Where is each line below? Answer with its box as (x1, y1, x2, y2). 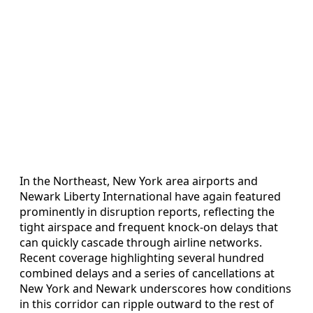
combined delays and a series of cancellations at (20, 265, 275, 281)
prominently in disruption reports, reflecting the (20, 203, 275, 219)
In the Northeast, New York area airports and (20, 173, 258, 189)
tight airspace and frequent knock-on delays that (20, 219, 278, 235)
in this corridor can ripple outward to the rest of (20, 296, 274, 312)
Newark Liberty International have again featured (20, 188, 281, 204)
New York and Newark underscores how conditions (20, 280, 291, 296)
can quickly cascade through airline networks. (20, 234, 262, 250)
